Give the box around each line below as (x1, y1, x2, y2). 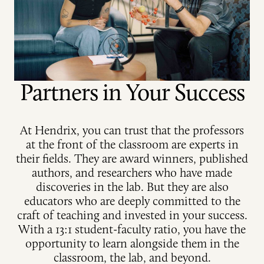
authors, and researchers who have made (32, 166, 232, 180)
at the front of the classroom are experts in (25, 137, 239, 151)
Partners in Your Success (19, 78, 245, 106)
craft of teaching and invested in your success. (16, 208, 247, 222)
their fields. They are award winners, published (16, 151, 248, 166)
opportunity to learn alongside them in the (25, 236, 239, 250)
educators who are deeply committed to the (24, 194, 240, 208)
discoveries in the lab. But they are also (35, 180, 229, 194)
